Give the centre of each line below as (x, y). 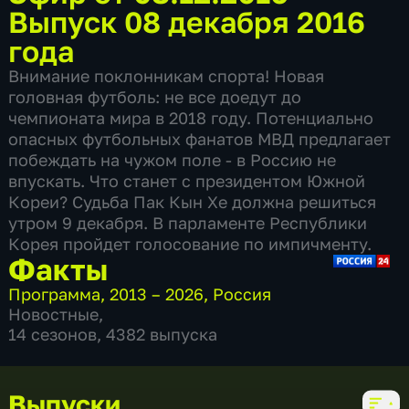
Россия (242, 294)
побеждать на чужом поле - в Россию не (173, 159)
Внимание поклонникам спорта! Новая (167, 75)
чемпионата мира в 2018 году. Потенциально (191, 117)
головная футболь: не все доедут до (155, 96)
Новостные (54, 314)
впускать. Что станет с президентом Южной (187, 180)
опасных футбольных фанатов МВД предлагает (200, 138)
